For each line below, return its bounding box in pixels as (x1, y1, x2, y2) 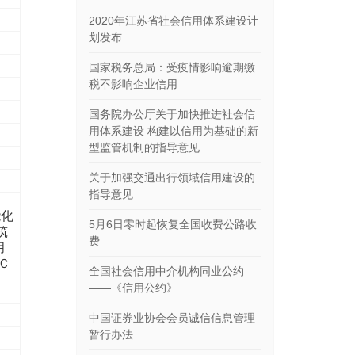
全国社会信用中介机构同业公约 (89, 265, 244, 277)
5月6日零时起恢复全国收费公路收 (89, 218, 257, 231)
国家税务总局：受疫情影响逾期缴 (89, 61, 255, 74)
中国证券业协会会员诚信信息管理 (89, 311, 255, 324)
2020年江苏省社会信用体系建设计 (89, 14, 258, 27)
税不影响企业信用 (89, 78, 177, 90)
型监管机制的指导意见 (89, 141, 200, 154)
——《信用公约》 (89, 281, 177, 294)
